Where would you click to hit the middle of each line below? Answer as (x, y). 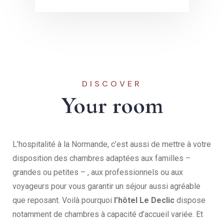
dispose (191, 200)
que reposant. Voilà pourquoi (63, 200)
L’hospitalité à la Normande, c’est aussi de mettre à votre (112, 144)
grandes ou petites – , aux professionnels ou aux (98, 172)
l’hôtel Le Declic (145, 200)
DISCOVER (112, 84)
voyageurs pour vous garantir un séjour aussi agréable (106, 186)
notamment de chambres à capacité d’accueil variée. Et (108, 214)
